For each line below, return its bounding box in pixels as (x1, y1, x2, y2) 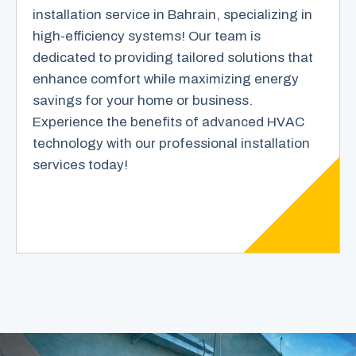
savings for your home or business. (33, 93, 253, 109)
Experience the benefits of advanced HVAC (33, 114, 304, 130)
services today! (33, 157, 128, 173)
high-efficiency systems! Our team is (33, 29, 261, 44)
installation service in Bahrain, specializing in (33, 7, 312, 23)
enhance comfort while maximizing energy (33, 72, 299, 87)
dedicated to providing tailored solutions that (33, 50, 313, 66)
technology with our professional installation (33, 136, 310, 152)
